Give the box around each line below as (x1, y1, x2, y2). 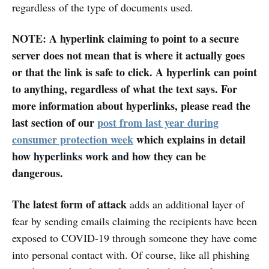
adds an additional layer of (127, 196, 244, 211)
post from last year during (97, 114, 219, 130)
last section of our (12, 114, 97, 130)
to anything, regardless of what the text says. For (12, 80, 237, 97)
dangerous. (12, 165, 63, 181)
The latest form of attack (12, 196, 127, 212)
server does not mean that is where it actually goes (12, 47, 245, 63)
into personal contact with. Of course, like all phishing (12, 247, 250, 262)
